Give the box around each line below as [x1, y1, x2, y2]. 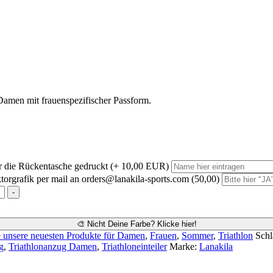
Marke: [169, 241, 199, 252]
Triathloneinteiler [102, 241, 167, 252]
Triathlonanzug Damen [9, 241, 97, 252]
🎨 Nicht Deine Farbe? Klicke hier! [76, 219, 197, 229]
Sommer [182, 230, 213, 241]
